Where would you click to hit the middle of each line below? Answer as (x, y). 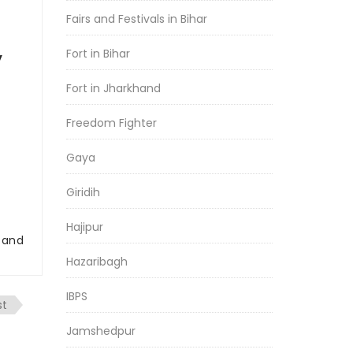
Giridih (83, 192)
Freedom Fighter (111, 123)
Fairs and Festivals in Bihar (136, 19)
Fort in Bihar (98, 54)
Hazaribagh (97, 262)
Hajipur (84, 227)
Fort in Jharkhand (113, 88)
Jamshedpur (100, 331)
